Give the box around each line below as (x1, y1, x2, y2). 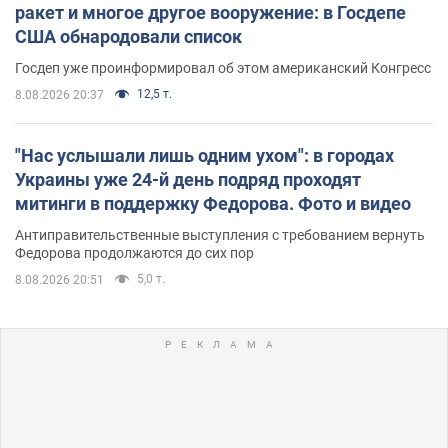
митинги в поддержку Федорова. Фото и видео (15, 192, 411, 214)
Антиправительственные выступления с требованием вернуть (15, 226, 425, 243)
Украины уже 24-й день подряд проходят (15, 168, 361, 190)
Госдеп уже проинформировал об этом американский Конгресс (15, 59, 431, 76)
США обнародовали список (15, 25, 242, 47)
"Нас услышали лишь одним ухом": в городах (15, 144, 394, 166)
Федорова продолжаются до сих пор (15, 244, 254, 261)
